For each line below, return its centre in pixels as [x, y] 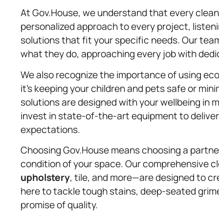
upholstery [45, 178]
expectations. [50, 129]
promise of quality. [59, 205]
